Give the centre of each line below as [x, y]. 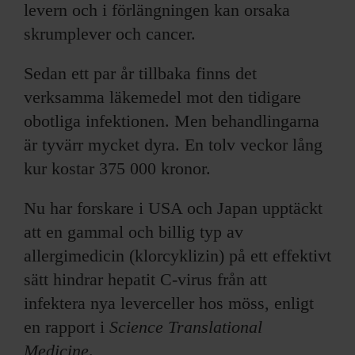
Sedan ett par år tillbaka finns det [140, 73]
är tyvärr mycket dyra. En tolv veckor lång [173, 144]
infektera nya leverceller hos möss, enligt [169, 303]
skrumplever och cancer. [110, 33]
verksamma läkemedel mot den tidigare [162, 97]
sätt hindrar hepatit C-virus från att [145, 279]
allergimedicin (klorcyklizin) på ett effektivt [177, 255]
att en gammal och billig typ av [134, 231]
